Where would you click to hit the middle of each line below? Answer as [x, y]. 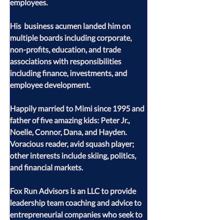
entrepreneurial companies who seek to [77, 214]
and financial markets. [46, 167]
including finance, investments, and [69, 73]
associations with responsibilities [66, 61]
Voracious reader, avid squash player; [73, 144]
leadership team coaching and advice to [76, 203]
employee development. [50, 85]
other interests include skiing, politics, [74, 155]
